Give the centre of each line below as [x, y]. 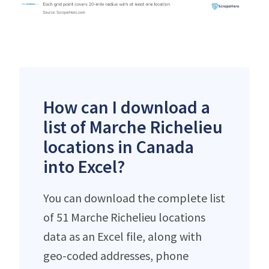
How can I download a [127, 107]
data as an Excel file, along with [122, 236]
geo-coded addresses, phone [116, 255]
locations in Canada [119, 146]
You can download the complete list [134, 198]
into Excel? [84, 166]
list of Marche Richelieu [133, 126]
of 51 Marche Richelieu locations [124, 217]
